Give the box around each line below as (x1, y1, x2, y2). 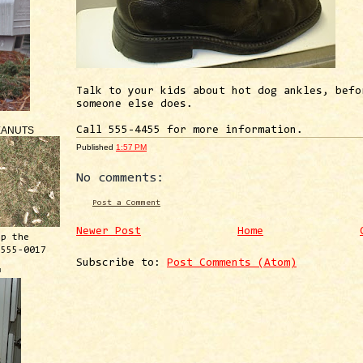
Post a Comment (92, 198, 160, 207)
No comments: (76, 171, 164, 185)
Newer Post (76, 226, 141, 238)
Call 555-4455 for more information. (76, 124, 303, 136)
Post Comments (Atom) (167, 258, 297, 270)
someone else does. (76, 98, 193, 110)
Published (76, 142, 116, 152)
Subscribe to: (76, 258, 167, 270)
